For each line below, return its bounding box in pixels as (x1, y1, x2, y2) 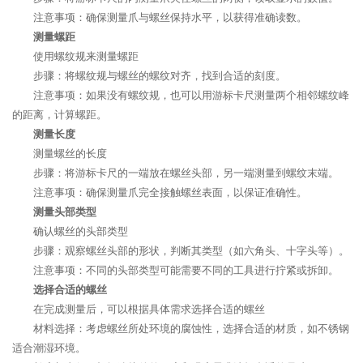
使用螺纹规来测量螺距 (33, 50, 139, 62)
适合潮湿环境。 (12, 342, 86, 354)
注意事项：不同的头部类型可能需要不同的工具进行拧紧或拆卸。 (33, 264, 339, 276)
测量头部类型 (33, 206, 96, 218)
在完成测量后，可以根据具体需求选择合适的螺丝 (33, 303, 265, 315)
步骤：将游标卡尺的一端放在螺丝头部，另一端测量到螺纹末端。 (33, 167, 339, 179)
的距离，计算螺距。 (12, 109, 107, 121)
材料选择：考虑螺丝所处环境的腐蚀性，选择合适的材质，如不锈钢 (33, 322, 349, 335)
